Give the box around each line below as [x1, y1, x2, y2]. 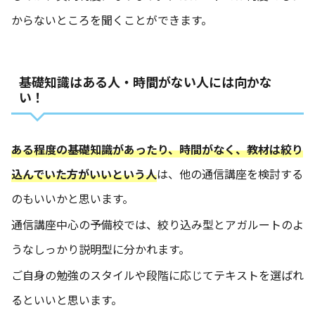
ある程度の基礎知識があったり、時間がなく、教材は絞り [11, 140, 303, 157]
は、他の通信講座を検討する [157, 165, 303, 182]
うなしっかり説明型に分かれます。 [11, 240, 190, 257]
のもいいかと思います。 [11, 189, 134, 207]
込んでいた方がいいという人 [11, 165, 157, 182]
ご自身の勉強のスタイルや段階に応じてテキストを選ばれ [11, 266, 304, 283]
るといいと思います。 [11, 290, 122, 308]
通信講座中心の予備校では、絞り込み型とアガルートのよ [11, 215, 304, 233]
